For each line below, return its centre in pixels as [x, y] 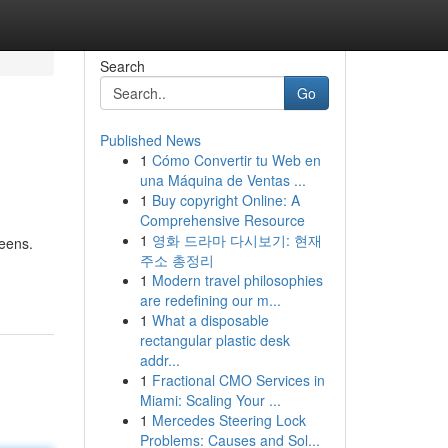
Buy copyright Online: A [225, 200]
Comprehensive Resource [222, 220]
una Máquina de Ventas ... [222, 180]
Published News [150, 140]
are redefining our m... [210, 300]
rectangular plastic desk [214, 340]
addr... [159, 360]
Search [122, 66]
